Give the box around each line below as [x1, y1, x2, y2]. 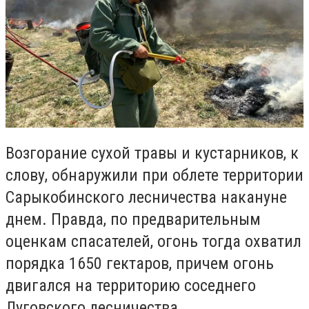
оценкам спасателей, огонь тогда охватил [6, 232, 301, 252]
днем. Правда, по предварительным [6, 210, 261, 230]
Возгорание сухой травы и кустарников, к [6, 143, 299, 163]
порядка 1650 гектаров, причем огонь [6, 254, 274, 274]
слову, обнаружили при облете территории [6, 166, 303, 186]
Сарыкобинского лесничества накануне [6, 188, 287, 208]
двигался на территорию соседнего [6, 276, 256, 296]
